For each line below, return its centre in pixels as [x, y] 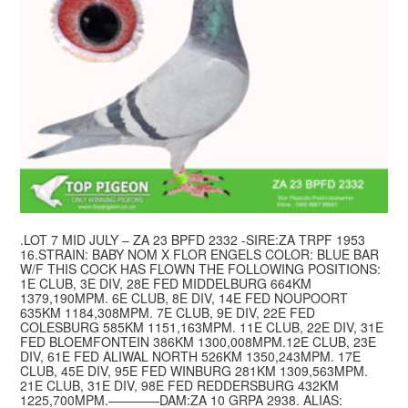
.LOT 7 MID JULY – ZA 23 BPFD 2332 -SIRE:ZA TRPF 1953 [193, 240]
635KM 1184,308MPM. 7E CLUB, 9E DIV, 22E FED [168, 313]
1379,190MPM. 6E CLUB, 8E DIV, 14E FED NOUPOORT [184, 298]
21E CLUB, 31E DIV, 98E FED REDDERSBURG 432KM [180, 386]
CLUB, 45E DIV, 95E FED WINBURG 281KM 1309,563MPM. [194, 371]
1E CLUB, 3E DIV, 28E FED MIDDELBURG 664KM [166, 284]
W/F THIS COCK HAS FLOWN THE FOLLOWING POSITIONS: [201, 269]
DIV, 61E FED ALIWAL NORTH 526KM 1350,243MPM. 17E [191, 357]
